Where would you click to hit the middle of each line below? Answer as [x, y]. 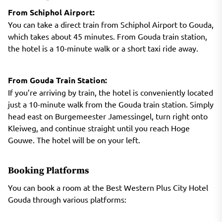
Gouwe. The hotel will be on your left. [74, 139]
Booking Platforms [49, 170]
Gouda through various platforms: [67, 199]
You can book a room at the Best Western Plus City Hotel [108, 187]
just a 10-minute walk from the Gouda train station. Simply [111, 104]
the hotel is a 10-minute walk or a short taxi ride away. [103, 48]
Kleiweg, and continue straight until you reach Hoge [99, 128]
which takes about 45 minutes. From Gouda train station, [108, 36]
